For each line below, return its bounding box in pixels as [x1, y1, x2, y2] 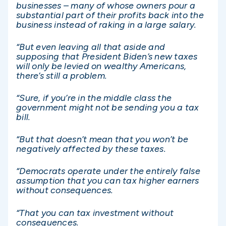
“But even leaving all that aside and [16, 41, 165, 52]
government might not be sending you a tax [16, 102, 199, 114]
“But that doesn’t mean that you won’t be [16, 134, 188, 145]
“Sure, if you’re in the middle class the [16, 92, 172, 104]
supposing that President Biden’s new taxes [16, 50, 198, 62]
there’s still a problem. [16, 70, 107, 81]
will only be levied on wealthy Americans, [16, 60, 187, 72]
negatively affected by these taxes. [16, 143, 166, 155]
